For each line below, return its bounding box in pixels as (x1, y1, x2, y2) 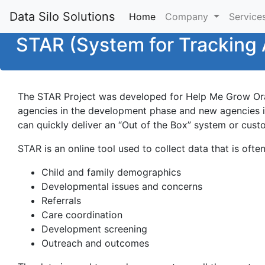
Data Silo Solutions (9, 9, 115, 24)
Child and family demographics (41, 166, 181, 178)
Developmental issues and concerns (41, 180, 202, 192)
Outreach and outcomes (41, 237, 149, 249)
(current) (156, 11, 195, 22)
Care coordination (41, 209, 122, 221)
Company (165, 11, 211, 22)
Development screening (41, 223, 147, 235)
